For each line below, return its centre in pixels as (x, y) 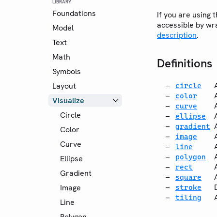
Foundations (74, 13)
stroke (188, 187)
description (177, 35)
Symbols (67, 71)
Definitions (185, 63)
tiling (188, 197)
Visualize (68, 100)
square (188, 177)
